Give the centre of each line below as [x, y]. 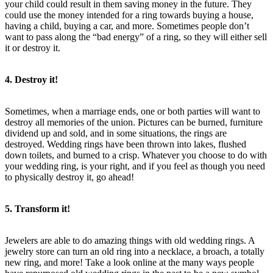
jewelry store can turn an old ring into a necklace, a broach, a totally [135, 251]
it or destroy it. [33, 48]
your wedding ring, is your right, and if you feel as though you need [135, 166]
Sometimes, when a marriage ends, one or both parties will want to [133, 111]
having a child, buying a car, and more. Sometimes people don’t [127, 26]
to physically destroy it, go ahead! [69, 177]
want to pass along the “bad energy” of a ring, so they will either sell [136, 37]
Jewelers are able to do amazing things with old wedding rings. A [130, 240]
